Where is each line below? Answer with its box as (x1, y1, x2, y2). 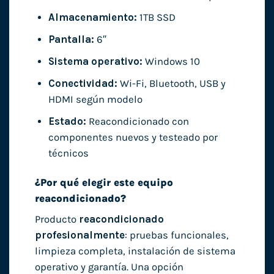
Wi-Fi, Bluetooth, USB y (117, 78, 226, 90)
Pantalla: (48, 34, 94, 46)
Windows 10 (142, 56, 200, 68)
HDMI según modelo (48, 94, 143, 106)
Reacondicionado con (86, 116, 189, 128)
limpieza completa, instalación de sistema (34, 245, 235, 257)
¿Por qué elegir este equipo (34, 177, 173, 189)
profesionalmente (34, 229, 125, 242)
